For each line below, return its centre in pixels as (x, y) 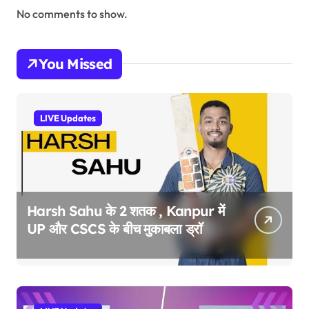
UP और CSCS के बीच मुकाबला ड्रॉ (115, 228)
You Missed (76, 63)
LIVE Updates (68, 118)
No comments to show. (72, 13)
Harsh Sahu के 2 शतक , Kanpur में (126, 210)
